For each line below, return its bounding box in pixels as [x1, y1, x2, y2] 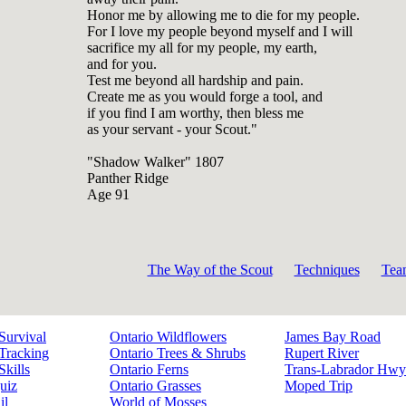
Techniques [294, 262, 360, 277]
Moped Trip [285, 378, 353, 393]
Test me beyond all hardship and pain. [87, 72, 304, 89]
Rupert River [285, 345, 359, 361]
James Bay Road [285, 329, 381, 344]
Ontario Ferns [110, 362, 188, 377]
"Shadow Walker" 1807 [87, 154, 224, 170]
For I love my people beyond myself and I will [87, 24, 353, 40]
